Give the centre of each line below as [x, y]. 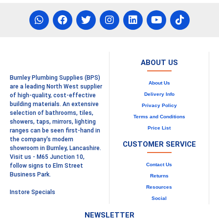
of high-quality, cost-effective [53, 95]
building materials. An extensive [54, 104]
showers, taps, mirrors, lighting [53, 122]
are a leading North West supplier [56, 87]
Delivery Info [159, 94]
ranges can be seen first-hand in [55, 131]
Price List [159, 128]
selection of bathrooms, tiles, [52, 113]
